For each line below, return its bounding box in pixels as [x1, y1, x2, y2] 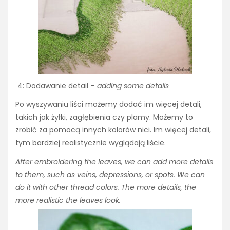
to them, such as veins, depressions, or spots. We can [15, 169, 205, 180]
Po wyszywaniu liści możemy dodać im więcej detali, [15, 99, 202, 110]
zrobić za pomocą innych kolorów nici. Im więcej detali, [15, 125, 211, 136]
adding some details [97, 81, 169, 91]
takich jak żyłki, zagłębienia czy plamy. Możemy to [15, 112, 193, 123]
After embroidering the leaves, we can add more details [15, 156, 213, 167]
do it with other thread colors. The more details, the [15, 182, 196, 193]
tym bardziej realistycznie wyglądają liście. [15, 138, 166, 148]
